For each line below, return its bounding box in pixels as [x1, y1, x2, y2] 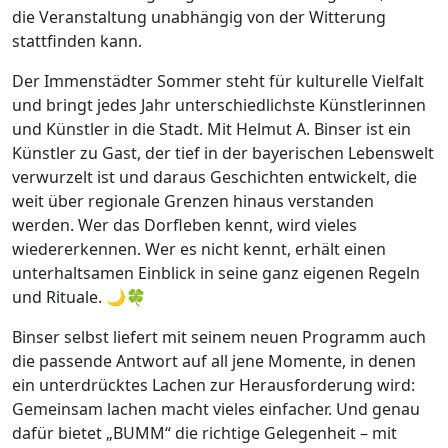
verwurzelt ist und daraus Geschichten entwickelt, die [12, 166, 417, 189]
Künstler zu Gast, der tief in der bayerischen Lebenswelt [12, 142, 434, 165]
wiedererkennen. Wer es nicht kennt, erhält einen [12, 238, 386, 261]
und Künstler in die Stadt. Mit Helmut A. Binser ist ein [12, 118, 411, 141]
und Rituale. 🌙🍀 [12, 286, 146, 309]
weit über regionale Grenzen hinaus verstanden [12, 190, 374, 213]
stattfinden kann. [12, 30, 142, 53]
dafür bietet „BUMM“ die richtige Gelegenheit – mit [12, 422, 397, 445]
